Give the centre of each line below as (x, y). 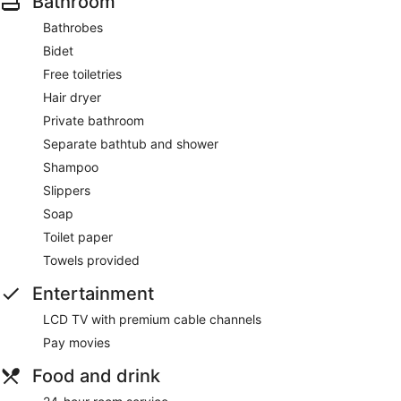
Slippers (67, 190)
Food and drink (96, 375)
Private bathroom (94, 120)
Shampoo (71, 166)
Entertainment (93, 293)
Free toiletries (82, 73)
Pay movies (77, 342)
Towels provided (91, 260)
